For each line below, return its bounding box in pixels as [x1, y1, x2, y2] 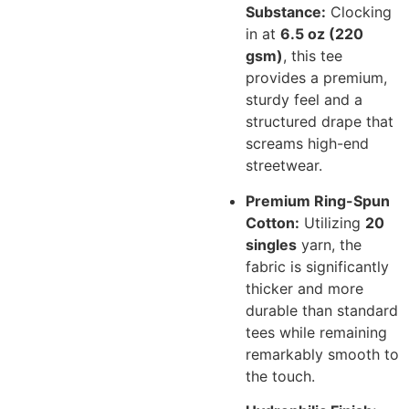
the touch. [246, 366, 316, 385]
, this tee [283, 47, 343, 66]
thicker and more [246, 278, 364, 298]
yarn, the [297, 235, 362, 254]
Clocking [326, 3, 393, 22]
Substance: [246, 3, 327, 22]
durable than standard [246, 300, 399, 320]
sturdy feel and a [246, 90, 363, 110]
